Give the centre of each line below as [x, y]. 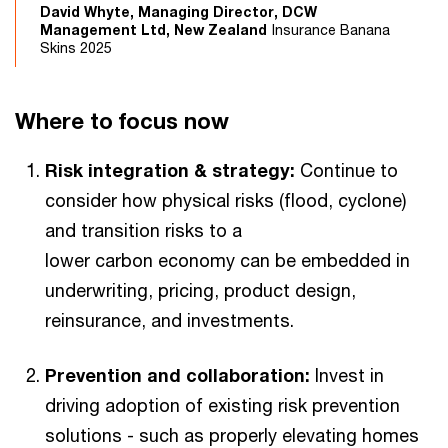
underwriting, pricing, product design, [200, 290]
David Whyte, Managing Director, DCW [178, 11]
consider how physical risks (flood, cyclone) [225, 200]
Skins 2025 [76, 47]
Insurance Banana [331, 29]
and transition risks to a [143, 230]
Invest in [347, 375]
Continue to [346, 170]
